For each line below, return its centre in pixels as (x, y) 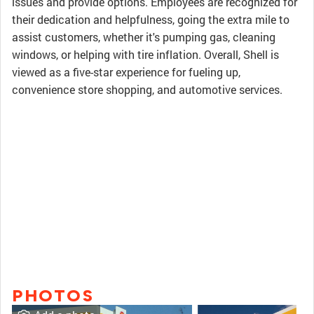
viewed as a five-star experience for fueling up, (126, 72)
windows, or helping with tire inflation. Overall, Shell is (145, 54)
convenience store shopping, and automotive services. (147, 89)
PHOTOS (53, 295)
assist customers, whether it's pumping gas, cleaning (144, 37)
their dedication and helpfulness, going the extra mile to (151, 19)
